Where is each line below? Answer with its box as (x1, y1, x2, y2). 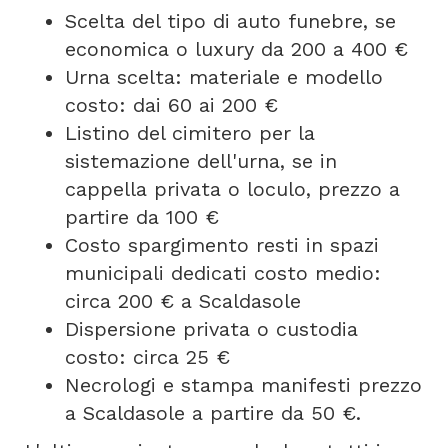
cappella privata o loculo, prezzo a (65, 176, 400, 201)
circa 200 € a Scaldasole (65, 288, 301, 313)
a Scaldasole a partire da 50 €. (65, 400, 361, 425)
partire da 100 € (65, 204, 219, 229)
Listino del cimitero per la (65, 120, 315, 145)
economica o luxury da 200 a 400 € (65, 36, 408, 61)
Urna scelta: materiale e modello (65, 64, 383, 89)
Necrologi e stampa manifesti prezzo (65, 372, 422, 397)
